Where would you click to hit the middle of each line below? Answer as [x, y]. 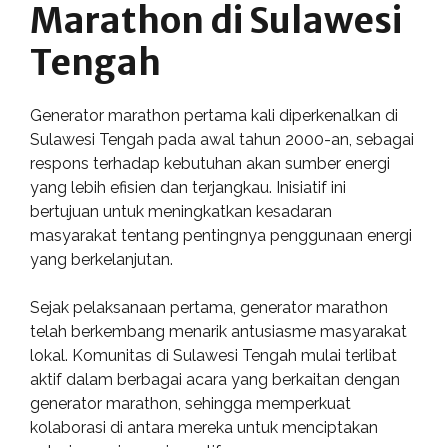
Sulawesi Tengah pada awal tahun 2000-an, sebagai [222, 139]
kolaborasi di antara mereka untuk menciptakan [204, 427]
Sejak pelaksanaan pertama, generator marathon [209, 307]
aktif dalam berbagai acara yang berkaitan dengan [215, 379]
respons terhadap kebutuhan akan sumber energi [210, 163]
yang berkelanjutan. [101, 259]
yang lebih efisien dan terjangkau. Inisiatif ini [188, 187]
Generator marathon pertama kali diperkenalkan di [214, 115]
